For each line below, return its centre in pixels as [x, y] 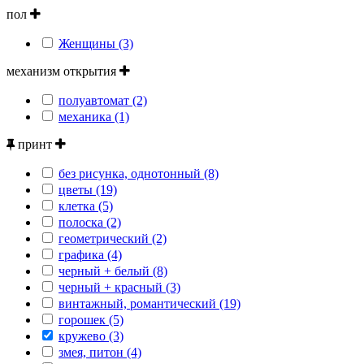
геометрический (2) [113, 238]
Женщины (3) [96, 43]
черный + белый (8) [113, 271]
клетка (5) [86, 206]
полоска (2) [90, 222]
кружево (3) [91, 336]
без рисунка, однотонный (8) [139, 173]
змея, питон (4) [100, 352]
